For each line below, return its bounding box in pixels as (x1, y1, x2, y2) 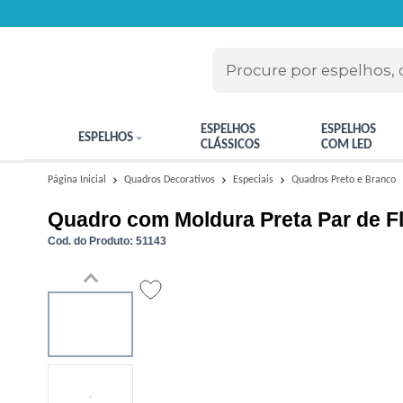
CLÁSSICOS (201, 139, 261, 152)
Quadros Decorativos (124, 175, 218, 186)
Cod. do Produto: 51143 (48, 234, 166, 247)
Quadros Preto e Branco (291, 175, 396, 186)
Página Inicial (48, 175, 109, 186)
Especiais (233, 175, 276, 186)
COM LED (320, 139, 372, 152)
